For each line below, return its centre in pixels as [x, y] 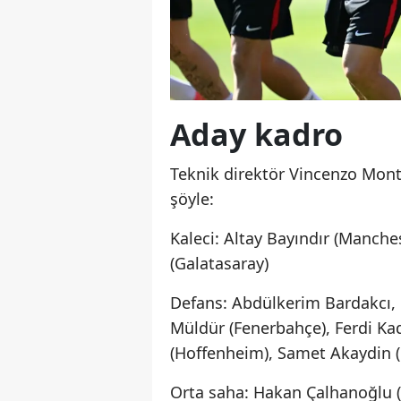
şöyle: [192, 199]
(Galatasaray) [219, 264]
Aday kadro [256, 135]
